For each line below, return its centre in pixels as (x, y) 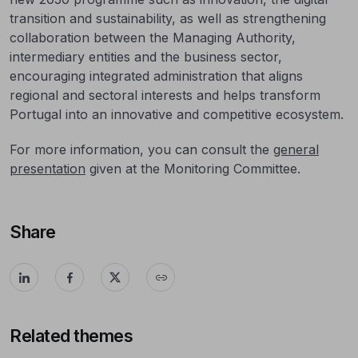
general (296, 149)
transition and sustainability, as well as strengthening (168, 18)
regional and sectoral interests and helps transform (165, 95)
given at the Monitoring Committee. (193, 169)
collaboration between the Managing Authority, (153, 38)
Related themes (71, 336)
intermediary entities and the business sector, (146, 57)
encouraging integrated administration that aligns (156, 76)
